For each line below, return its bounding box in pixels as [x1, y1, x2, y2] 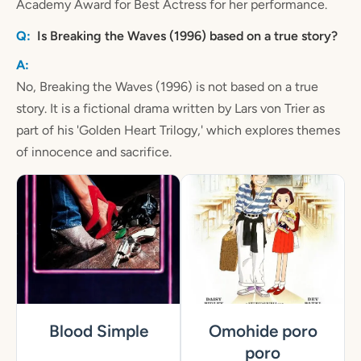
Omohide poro [208, 321, 317, 342]
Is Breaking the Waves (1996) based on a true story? [37, 27, 338, 44]
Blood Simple [48, 321, 148, 342]
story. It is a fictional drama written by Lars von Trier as [16, 100, 325, 116]
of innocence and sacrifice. [16, 143, 172, 160]
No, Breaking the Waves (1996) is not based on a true [16, 78, 318, 94]
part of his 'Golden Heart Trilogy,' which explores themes [16, 122, 340, 138]
